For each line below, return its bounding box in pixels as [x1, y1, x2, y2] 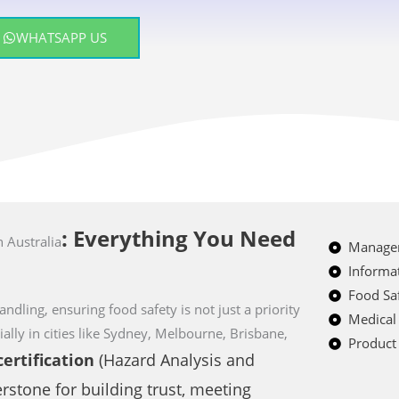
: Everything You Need [61, 224, 296, 253]
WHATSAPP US [16, 28, 108, 46]
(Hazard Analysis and [94, 349, 255, 370]
